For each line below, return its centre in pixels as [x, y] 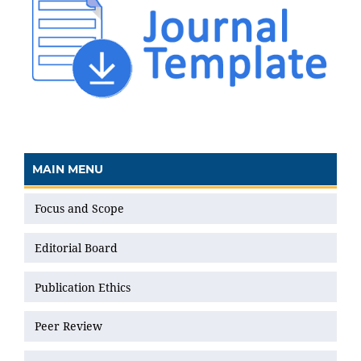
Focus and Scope [79, 209]
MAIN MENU [68, 170]
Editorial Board [76, 248]
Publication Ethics [83, 287]
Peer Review [68, 326]
